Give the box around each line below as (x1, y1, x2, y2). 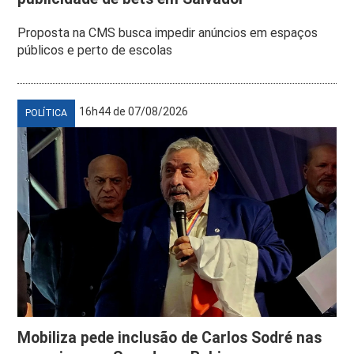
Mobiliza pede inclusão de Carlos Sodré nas (17, 328, 322, 347)
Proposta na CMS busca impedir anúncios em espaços (17, 24, 318, 40)
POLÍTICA (25, 107, 68, 119)
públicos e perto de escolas (17, 42, 173, 58)
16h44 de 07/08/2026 (79, 104, 189, 118)
